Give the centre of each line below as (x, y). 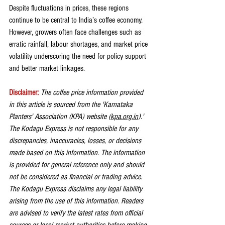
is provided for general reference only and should (78, 165)
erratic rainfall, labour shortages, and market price (79, 44)
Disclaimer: (25, 93)
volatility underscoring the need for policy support (79, 57)
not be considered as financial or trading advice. (77, 177)
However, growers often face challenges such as (76, 32)
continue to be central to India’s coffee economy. (77, 20)
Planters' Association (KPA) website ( (60, 117)
